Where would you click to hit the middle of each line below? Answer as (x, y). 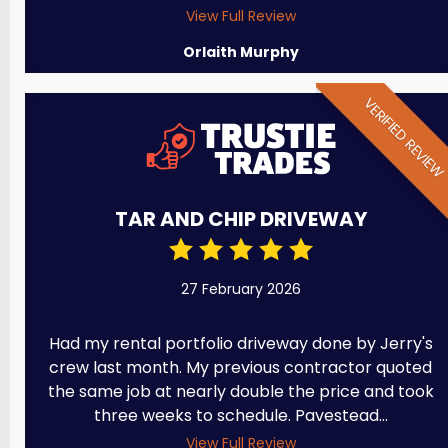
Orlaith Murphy (240, 51)
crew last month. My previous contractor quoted (241, 367)
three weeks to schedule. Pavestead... (240, 415)
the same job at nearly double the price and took (240, 391)
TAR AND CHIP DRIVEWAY (240, 218)
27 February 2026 (240, 288)
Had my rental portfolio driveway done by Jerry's (240, 343)
